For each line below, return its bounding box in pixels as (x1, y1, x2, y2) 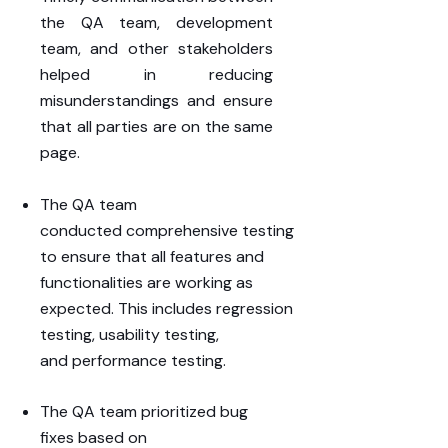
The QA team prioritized (40, 401, 220, 423)
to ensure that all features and (40, 245, 264, 267)
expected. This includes (40, 297, 216, 319)
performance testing (72, 349, 223, 371)
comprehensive (126, 219, 238, 241)
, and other (78, 38, 178, 60)
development (176, 12, 274, 34)
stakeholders (178, 38, 273, 60)
